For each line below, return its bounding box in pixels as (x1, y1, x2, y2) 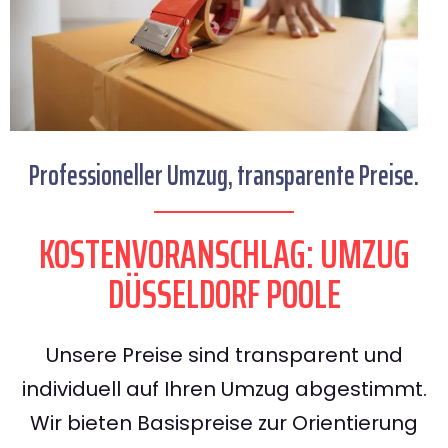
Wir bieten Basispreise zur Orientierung (30, 409, 418, 438)
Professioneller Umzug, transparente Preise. (29, 153, 419, 198)
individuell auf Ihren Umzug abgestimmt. (21, 375, 427, 404)
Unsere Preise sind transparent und (45, 341, 403, 370)
